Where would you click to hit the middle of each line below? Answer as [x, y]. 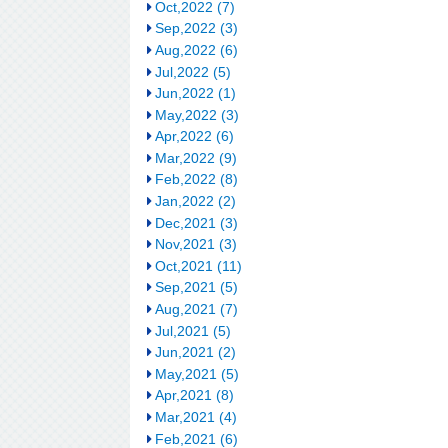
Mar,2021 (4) [195, 417]
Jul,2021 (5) [192, 330]
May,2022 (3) [196, 114]
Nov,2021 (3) [195, 244]
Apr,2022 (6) [194, 136]
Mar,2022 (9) [195, 157]
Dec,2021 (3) [196, 222]
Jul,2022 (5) [192, 71]
